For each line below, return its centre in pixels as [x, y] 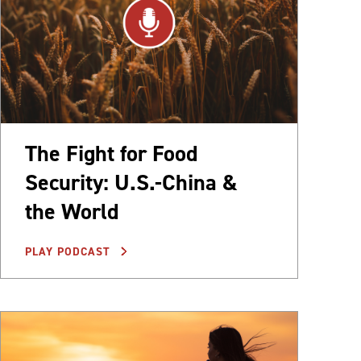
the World [72, 212]
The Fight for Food [111, 154]
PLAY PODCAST [70, 252]
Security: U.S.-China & [131, 183]
